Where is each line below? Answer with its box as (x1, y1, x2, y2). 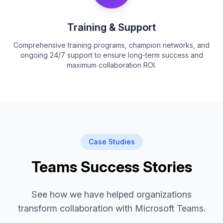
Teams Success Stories (31, 158, 192, 176)
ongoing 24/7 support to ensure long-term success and (20, 51, 203, 59)
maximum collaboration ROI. (67, 61, 156, 69)
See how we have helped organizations (31, 189, 192, 200)
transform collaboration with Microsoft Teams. (17, 203, 206, 214)
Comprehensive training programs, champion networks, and (13, 41, 210, 49)
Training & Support (67, 21, 156, 33)
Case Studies (88, 137, 135, 146)
